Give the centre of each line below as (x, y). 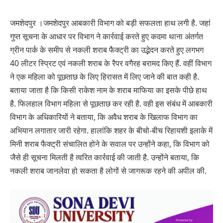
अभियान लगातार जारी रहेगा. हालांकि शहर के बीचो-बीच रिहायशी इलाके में (111, 130)
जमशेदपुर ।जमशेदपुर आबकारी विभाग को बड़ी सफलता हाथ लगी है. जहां (110, 23)
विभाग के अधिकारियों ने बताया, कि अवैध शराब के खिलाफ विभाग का (104, 117)
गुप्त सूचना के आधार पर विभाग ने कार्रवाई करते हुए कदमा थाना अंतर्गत (107, 36)
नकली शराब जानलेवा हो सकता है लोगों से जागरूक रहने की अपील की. (108, 170)
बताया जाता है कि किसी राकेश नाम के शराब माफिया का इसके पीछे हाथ (109, 90)
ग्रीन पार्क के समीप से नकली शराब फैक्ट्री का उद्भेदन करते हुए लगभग (107, 50)
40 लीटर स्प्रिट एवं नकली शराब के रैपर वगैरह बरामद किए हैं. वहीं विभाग (111, 63)
